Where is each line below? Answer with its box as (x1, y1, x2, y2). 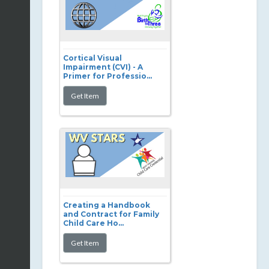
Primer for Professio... (63, 71, 152, 80)
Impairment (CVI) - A (63, 62, 143, 71)
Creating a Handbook (63, 201, 150, 210)
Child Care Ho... (63, 219, 124, 228)
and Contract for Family (63, 210, 159, 219)
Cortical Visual (63, 53, 122, 62)
